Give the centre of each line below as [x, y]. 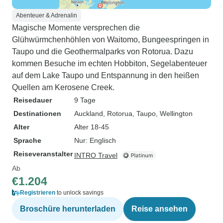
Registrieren [38, 193]
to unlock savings [79, 193]
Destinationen [37, 113]
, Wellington [174, 113]
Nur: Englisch [95, 140]
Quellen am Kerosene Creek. [63, 87]
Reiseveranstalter [43, 154]
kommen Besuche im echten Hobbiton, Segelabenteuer [110, 63]
